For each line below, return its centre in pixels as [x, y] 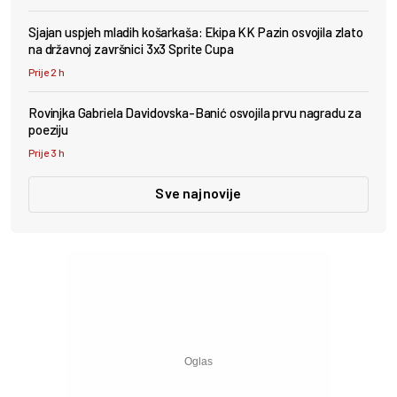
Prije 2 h [47, 71]
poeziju [48, 129]
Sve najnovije [198, 192]
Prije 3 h [47, 152]
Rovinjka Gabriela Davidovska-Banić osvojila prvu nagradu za [195, 112]
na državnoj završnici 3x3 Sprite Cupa [131, 48]
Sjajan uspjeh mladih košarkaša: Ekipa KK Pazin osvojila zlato [196, 31]
